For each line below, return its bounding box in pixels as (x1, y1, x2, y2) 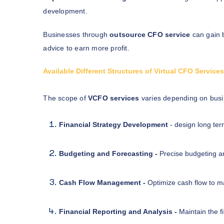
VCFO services (88, 93, 139, 102)
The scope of (43, 93, 88, 102)
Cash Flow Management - (59, 178, 148, 186)
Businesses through (43, 30, 110, 38)
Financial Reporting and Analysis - (59, 207, 179, 215)
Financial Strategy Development (59, 120, 170, 128)
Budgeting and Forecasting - (59, 149, 160, 157)
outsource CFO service (109, 30, 192, 38)
